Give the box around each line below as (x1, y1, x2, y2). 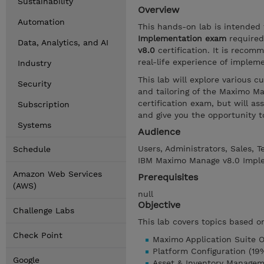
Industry (18, 58, 51, 68)
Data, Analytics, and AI (18, 38, 108, 47)
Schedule (13, 144, 51, 154)
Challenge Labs (13, 206, 74, 215)
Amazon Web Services (13, 169, 102, 179)
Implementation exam (138, 34, 226, 43)
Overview (138, 4, 179, 15)
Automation (18, 17, 65, 27)
